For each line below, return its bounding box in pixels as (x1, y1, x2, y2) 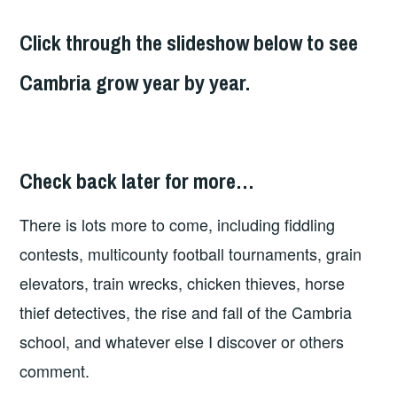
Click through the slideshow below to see (19, 27, 359, 57)
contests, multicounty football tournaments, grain (19, 241, 362, 265)
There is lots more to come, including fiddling (19, 212, 336, 236)
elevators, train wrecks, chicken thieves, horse (19, 270, 346, 294)
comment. (19, 358, 90, 382)
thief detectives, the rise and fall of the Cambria (19, 300, 353, 323)
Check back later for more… (19, 167, 255, 196)
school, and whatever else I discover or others (19, 329, 345, 353)
